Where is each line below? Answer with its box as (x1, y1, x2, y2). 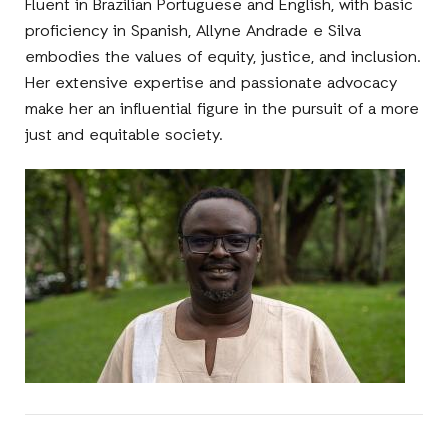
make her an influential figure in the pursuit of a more (25, 98, 420, 121)
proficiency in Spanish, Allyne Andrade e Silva (25, 20, 362, 43)
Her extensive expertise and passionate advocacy (25, 72, 398, 95)
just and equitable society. (25, 124, 224, 147)
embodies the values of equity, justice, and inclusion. (25, 46, 422, 69)
